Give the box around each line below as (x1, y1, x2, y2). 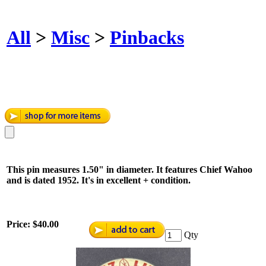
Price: (7, 219, 33, 230)
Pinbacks (110, 27, 184, 49)
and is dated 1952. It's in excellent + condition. (7, 175, 191, 186)
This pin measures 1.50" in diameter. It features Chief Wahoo (7, 164, 252, 175)
